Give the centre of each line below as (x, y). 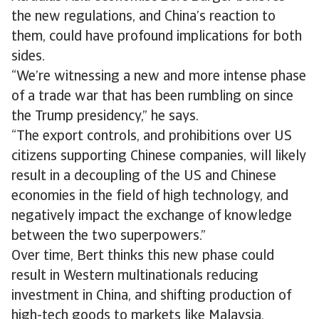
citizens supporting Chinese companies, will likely (159, 157)
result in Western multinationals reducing (135, 276)
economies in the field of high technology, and (150, 197)
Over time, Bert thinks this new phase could (143, 256)
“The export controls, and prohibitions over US (152, 137)
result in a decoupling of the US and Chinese (144, 177)
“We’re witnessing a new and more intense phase (159, 77)
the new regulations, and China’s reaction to (143, 17)
